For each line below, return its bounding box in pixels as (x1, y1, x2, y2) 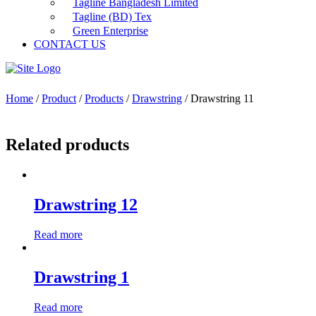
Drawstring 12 (34, 195, 138, 214)
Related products (6, 135, 129, 154)
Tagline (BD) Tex (73, 11, 152, 23)
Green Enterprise (73, 25, 148, 37)
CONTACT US (34, 38, 106, 50)
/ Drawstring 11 (182, 92, 254, 104)
